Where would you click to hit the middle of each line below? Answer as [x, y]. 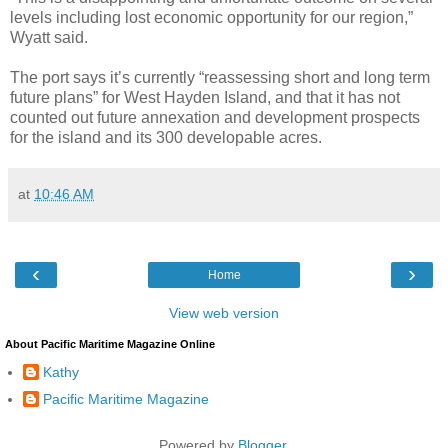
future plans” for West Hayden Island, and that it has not [205, 97]
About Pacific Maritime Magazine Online [110, 343]
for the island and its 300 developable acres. [166, 137]
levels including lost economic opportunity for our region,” [211, 17]
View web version [224, 312]
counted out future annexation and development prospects [215, 117]
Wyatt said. [49, 37]
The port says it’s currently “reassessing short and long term [220, 77]
